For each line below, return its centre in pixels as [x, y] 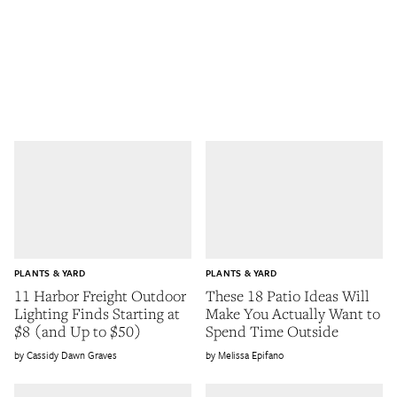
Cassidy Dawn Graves [72, 355]
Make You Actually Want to [293, 314]
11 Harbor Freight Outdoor [100, 296]
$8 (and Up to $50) [78, 331]
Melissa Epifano [251, 355]
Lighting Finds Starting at [97, 314]
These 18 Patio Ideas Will [288, 296]
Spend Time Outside [272, 331]
